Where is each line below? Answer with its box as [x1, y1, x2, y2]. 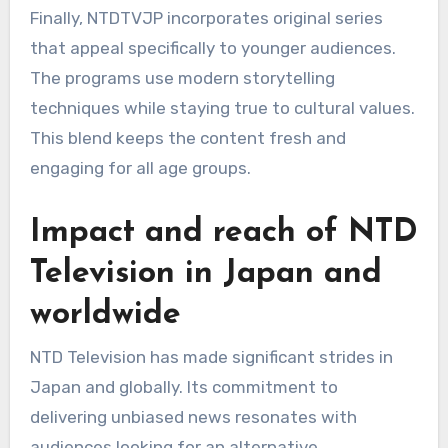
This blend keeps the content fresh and [29, 127, 346, 148]
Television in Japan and [29, 257, 382, 290]
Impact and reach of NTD [29, 216, 418, 249]
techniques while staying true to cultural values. [29, 97, 415, 118]
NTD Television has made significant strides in [29, 347, 393, 368]
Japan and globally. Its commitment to [29, 377, 338, 398]
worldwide [29, 298, 181, 331]
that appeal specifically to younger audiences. [29, 37, 396, 58]
